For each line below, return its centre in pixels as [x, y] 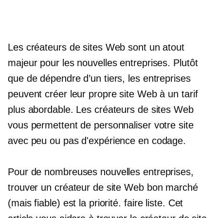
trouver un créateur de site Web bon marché [103, 187]
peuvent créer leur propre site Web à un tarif [103, 94]
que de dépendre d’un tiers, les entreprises [99, 78]
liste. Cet [163, 203]
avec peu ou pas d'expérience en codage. [97, 141]
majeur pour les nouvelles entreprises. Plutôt [103, 63]
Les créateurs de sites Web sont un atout [96, 47]
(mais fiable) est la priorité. [66, 203]
